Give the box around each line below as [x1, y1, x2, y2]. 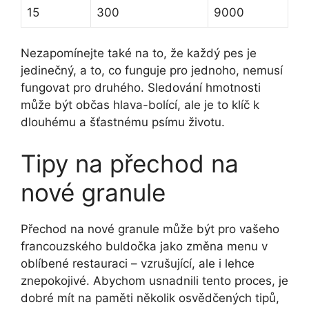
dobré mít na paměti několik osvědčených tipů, [21, 290, 279, 305]
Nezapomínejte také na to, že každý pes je [21, 46, 257, 61]
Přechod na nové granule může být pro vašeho [21, 221, 279, 236]
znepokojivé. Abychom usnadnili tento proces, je [21, 273, 288, 288]
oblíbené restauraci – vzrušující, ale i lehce [21, 256, 255, 270]
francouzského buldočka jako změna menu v [21, 239, 268, 253]
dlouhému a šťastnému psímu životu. [21, 115, 225, 130]
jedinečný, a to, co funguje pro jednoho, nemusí [21, 63, 283, 78]
